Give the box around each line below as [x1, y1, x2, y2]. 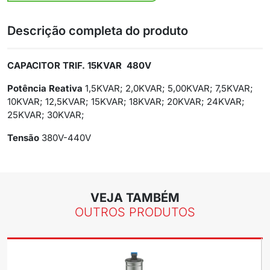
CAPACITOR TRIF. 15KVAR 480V [7, 60, 156, 72]
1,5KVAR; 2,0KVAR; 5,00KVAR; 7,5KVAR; [83, 83, 253, 95]
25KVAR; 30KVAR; [7, 109, 87, 121]
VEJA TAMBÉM [90, 190, 180, 206]
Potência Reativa [7, 83, 83, 95]
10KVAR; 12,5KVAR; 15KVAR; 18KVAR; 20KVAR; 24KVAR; [7, 96, 245, 108]
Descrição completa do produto [7, 24, 188, 39]
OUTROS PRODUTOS [75, 205, 195, 220]
